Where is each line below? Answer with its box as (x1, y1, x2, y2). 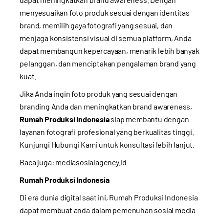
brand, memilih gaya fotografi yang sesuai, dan (20, 20, 173, 30)
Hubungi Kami (51, 139, 98, 149)
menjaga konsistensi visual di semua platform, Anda (20, 33, 192, 43)
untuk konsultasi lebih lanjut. (97, 139, 195, 149)
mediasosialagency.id (55, 157, 127, 167)
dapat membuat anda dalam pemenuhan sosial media (20, 205, 196, 215)
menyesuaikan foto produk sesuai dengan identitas (20, 7, 190, 17)
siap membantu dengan (109, 114, 189, 124)
